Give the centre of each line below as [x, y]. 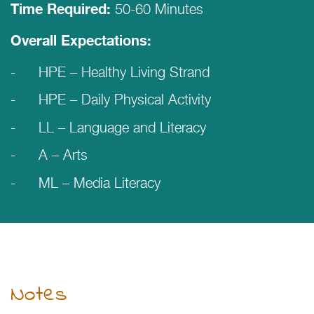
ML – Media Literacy [100, 183]
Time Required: [61, 10]
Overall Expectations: [81, 41]
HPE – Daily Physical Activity [125, 100]
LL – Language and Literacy [122, 127]
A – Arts [63, 155]
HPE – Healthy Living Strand [124, 72]
